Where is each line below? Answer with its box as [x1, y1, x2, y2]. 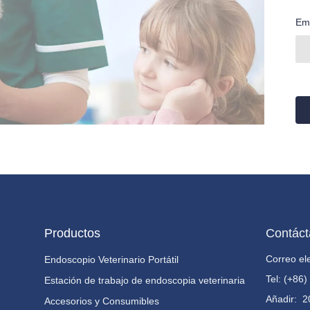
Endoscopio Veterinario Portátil [44, 254, 179, 265]
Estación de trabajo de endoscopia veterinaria [44, 275, 245, 286]
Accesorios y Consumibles [44, 295, 159, 307]
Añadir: [265, 293, 302, 304]
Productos [44, 226, 100, 240]
